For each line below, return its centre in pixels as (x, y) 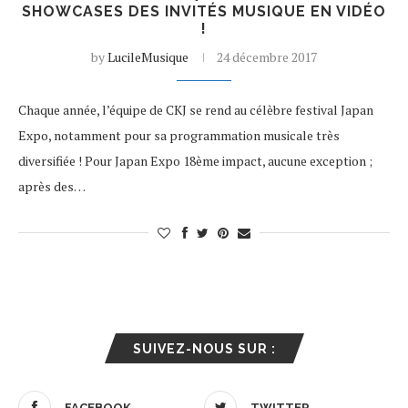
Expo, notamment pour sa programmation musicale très (179, 135)
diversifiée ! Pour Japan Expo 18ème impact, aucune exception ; (195, 161)
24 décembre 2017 (267, 57)
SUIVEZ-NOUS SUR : (204, 349)
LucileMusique (148, 57)
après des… (52, 186)
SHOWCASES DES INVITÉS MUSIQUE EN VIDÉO (204, 11)
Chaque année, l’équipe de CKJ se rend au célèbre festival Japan (196, 110)
